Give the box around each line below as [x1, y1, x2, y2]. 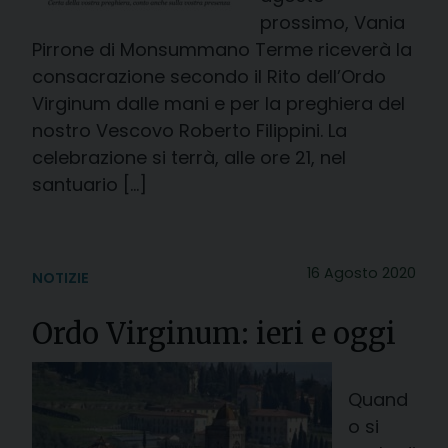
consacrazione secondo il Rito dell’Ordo [32, 63, 386, 89]
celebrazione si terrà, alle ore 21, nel [32, 144, 346, 170]
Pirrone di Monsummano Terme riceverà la [32, 36, 412, 62]
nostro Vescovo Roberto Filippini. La [32, 117, 347, 143]
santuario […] [32, 171, 147, 197]
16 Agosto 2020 [307, 262, 416, 283]
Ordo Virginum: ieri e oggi [32, 315, 396, 352]
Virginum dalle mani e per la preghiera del [32, 90, 405, 116]
